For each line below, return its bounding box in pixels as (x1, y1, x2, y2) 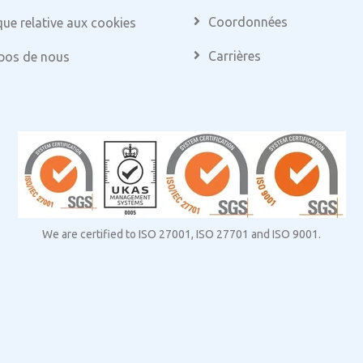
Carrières (208, 49, 261, 63)
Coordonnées (208, 15, 288, 29)
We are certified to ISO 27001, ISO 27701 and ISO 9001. (42, 228, 321, 241)
